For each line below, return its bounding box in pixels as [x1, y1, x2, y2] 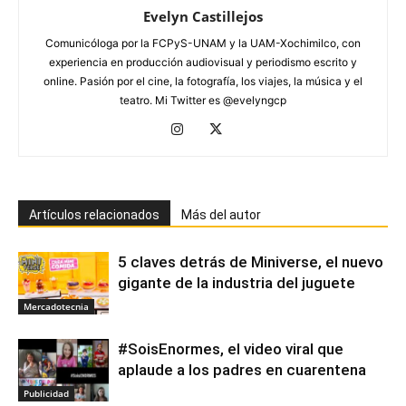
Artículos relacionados [29, 207, 159, 222]
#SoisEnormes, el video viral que [118, 339, 343, 358]
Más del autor [181, 207, 261, 222]
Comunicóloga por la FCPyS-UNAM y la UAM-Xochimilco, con [45, 35, 361, 50]
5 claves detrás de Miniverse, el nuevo [118, 252, 383, 271]
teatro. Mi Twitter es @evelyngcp [120, 92, 286, 107]
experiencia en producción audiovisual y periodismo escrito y [49, 54, 357, 69]
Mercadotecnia [24, 299, 89, 313]
